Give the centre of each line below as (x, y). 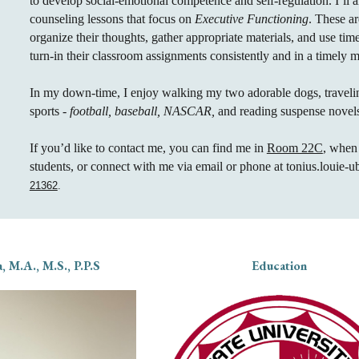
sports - (49, 111)
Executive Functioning (251, 19)
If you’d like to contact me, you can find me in (148, 148)
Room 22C (294, 148)
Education (280, 266)
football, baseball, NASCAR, (142, 111)
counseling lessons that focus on (112, 19)
